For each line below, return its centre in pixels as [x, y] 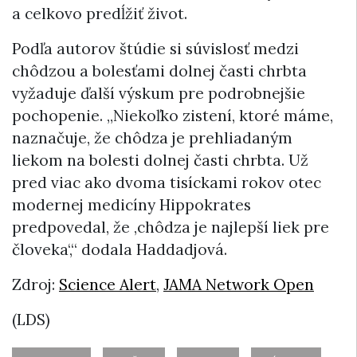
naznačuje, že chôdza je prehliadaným [152, 137]
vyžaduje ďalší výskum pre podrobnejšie [159, 93]
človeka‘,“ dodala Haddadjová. [120, 249]
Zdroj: [35, 284]
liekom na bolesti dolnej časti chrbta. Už [160, 160]
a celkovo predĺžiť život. [100, 13]
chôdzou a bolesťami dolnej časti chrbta [159, 71]
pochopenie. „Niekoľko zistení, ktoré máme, [173, 115]
